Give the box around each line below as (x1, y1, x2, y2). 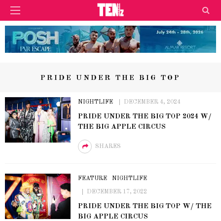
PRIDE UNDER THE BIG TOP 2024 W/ (77, 112, 212, 120)
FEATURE (77, 175, 107, 182)
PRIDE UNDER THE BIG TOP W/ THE (77, 202, 212, 210)
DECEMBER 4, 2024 (123, 99, 181, 105)
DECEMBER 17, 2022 (86, 188, 147, 195)
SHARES (95, 143, 121, 149)
